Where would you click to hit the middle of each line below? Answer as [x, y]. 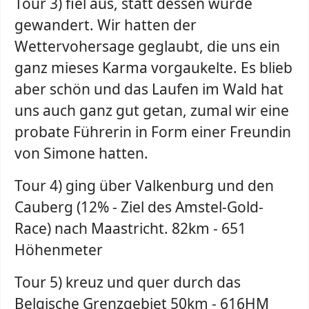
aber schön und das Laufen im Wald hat [149, 89]
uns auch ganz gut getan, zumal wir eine [152, 110]
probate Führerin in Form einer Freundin [153, 132]
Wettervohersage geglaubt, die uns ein [147, 46]
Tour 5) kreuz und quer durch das [128, 282]
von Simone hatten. [81, 153]
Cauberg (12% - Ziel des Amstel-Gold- [139, 207]
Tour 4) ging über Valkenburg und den [144, 186]
